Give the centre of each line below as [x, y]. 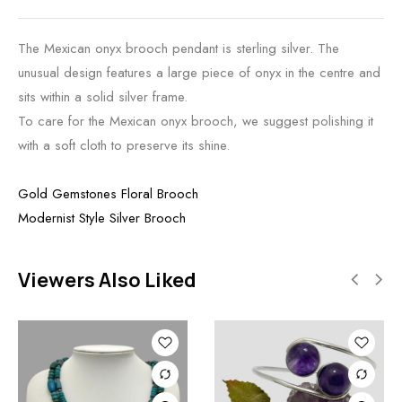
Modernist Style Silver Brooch [102, 218]
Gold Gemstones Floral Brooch [108, 193]
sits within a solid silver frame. [103, 96]
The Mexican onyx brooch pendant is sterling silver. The [179, 48]
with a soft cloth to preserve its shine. [124, 145]
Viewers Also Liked [107, 280]
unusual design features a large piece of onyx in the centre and [199, 72]
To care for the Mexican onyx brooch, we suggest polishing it [196, 121]
